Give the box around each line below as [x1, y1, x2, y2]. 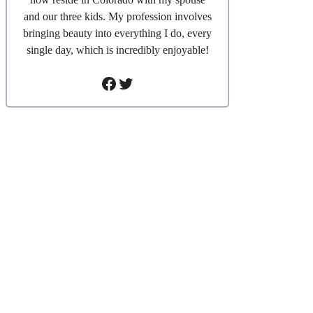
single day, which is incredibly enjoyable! [26, 43, 209, 56]
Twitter [117, 73, 166, 92]
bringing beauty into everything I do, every [23, 27, 212, 39]
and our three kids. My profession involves [23, 10, 212, 22]
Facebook [100, 73, 166, 92]
